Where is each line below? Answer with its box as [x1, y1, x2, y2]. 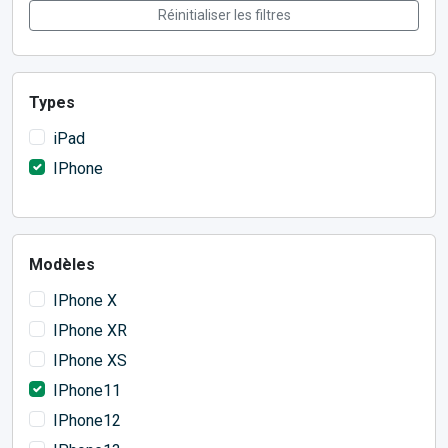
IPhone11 [53, 381, 121, 401]
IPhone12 [53, 411, 121, 431]
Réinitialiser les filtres [157, 7, 291, 24]
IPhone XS [53, 351, 127, 371]
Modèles [29, 255, 95, 275]
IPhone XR [53, 321, 127, 341]
